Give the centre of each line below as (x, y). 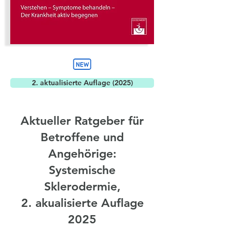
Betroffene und (82, 137)
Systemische (82, 170)
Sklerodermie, (82, 186)
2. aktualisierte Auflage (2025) (82, 83)
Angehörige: (82, 154)
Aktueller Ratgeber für (82, 121)
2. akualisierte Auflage (82, 203)
